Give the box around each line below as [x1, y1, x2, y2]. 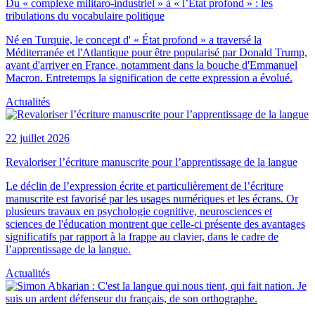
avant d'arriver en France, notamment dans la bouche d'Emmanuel [6, 58, 297, 71]
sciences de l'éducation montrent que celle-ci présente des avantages [6, 217, 305, 230]
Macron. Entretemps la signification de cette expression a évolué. [6, 71, 292, 84]
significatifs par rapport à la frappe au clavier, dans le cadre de [6, 230, 278, 243]
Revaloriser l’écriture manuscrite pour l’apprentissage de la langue [6, 155, 297, 168]
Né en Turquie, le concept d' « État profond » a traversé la [6, 33, 262, 46]
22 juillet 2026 [6, 131, 70, 144]
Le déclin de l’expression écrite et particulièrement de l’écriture [6, 179, 283, 192]
